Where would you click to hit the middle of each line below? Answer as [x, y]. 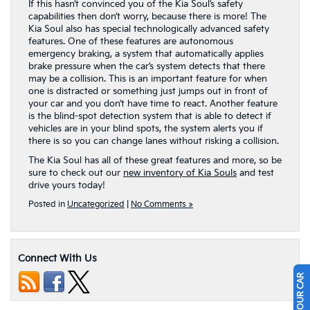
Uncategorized [96, 204]
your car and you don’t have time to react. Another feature [153, 104]
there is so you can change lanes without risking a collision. [154, 141]
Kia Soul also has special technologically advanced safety [149, 29]
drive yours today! [67, 185]
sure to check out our [76, 173]
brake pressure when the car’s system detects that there [147, 66]
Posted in [48, 204]
